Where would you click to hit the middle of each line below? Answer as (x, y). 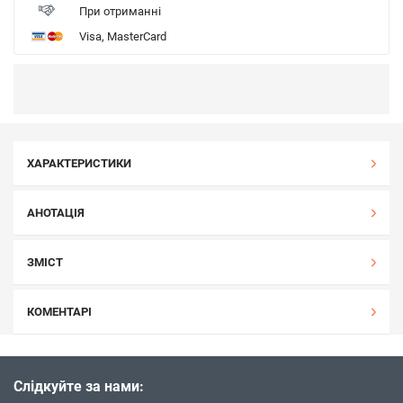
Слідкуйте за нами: (79, 386)
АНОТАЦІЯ (56, 213)
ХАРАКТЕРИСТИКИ (79, 163)
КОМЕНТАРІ (59, 312)
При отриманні (120, 11)
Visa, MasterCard (123, 36)
